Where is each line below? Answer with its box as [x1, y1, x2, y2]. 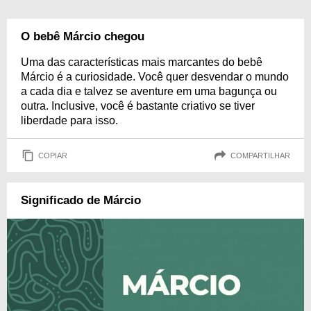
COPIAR [38, 151, 67, 160]
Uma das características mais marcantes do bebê [21, 56, 262, 68]
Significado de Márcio [21, 194, 141, 207]
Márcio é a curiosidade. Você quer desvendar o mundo [21, 71, 289, 83]
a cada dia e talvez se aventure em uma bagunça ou [21, 85, 277, 97]
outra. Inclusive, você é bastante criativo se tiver [21, 100, 255, 112]
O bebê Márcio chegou [21, 30, 144, 43]
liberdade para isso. [21, 115, 118, 126]
